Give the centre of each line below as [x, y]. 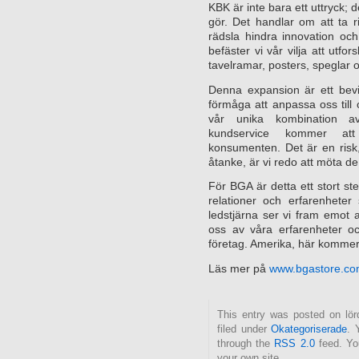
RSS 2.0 [294, 343]
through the [246, 343]
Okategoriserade [309, 329]
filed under [244, 329]
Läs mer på [239, 268]
